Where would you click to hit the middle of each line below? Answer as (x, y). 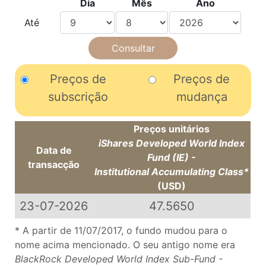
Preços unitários (172, 129)
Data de (54, 151)
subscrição (78, 97)
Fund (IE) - (172, 158)
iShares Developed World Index (172, 143)
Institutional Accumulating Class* (172, 172)
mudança (202, 97)
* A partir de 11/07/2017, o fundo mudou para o (121, 231)
